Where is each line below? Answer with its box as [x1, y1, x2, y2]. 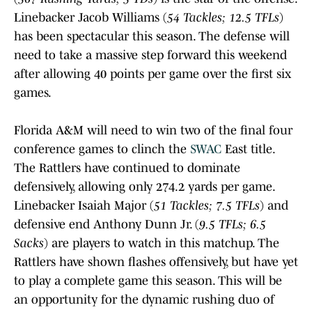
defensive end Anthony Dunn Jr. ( [14, 217, 199, 231]
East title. [221, 141, 274, 156]
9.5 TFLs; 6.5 [199, 217, 266, 231]
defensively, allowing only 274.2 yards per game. [14, 179, 274, 194]
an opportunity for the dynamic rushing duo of [14, 292, 274, 306]
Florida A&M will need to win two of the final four [14, 123, 292, 137]
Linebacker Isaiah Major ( [14, 198, 154, 212]
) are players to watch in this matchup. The [44, 235, 279, 250]
